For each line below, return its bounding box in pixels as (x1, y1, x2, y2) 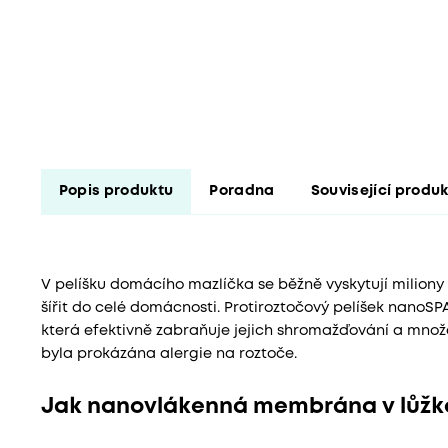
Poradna (209, 184, 275, 198)
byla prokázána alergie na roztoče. (40, 347, 297, 361)
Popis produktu (58, 184, 174, 198)
